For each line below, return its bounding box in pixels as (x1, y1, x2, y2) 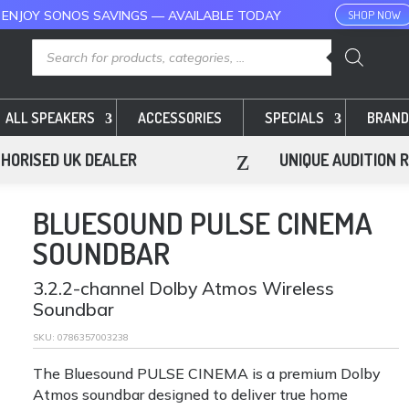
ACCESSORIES (138, 108, 222, 127)
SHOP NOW (347, 7, 401, 22)
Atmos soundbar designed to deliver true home (33, 384, 349, 404)
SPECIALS (265, 108, 324, 127)
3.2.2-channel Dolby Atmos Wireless (33, 276, 335, 299)
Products (30, 36, 84, 53)
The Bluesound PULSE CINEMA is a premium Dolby (33, 363, 382, 383)
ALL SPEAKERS (5, 108, 95, 127)
